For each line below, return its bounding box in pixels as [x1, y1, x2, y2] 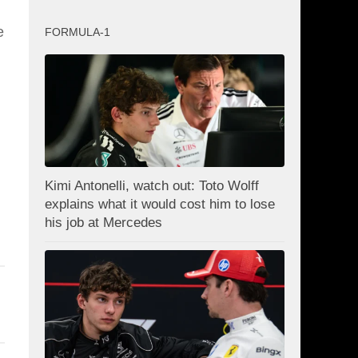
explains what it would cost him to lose [45, 197, 275, 213]
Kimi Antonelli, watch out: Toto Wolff [45, 178, 259, 194]
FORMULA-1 [45, 25, 110, 38]
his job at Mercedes [45, 215, 162, 231]
